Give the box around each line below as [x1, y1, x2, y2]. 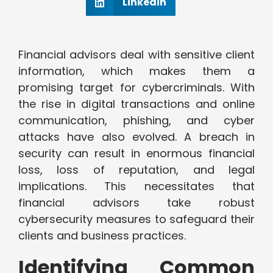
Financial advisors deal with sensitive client [18, 47, 255, 63]
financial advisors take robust [18, 195, 255, 211]
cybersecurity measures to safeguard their [18, 211, 255, 227]
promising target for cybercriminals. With [18, 80, 255, 96]
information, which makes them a [18, 63, 255, 79]
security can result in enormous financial [18, 146, 255, 161]
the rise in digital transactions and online [18, 96, 255, 112]
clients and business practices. [18, 228, 186, 244]
